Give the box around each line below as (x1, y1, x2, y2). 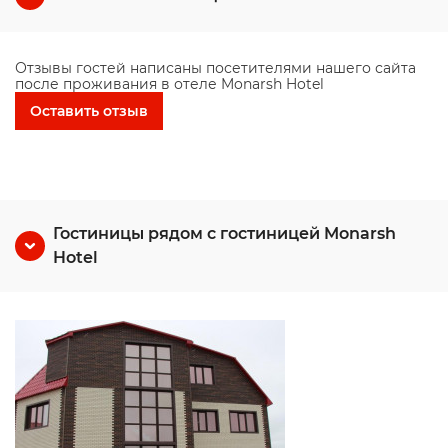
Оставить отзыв (30, 102, 148, 120)
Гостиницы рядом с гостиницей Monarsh (53, 224, 396, 243)
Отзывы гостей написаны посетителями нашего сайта (15, 59, 416, 77)
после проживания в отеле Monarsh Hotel (15, 75, 324, 93)
